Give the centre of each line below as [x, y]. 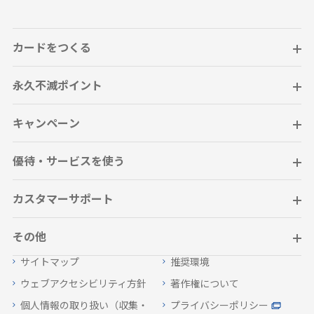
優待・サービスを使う [68, 163]
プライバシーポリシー [219, 307]
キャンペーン [46, 125]
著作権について [205, 285]
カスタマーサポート [63, 201]
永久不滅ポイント [57, 87]
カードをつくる [52, 49]
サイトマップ [49, 264]
